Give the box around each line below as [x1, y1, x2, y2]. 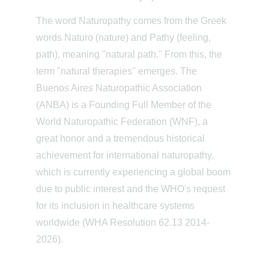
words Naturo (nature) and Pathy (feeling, [36, 32, 213, 43]
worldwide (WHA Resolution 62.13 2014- [36, 217, 210, 228]
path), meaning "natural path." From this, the [36, 49, 225, 59]
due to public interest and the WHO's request [36, 184, 228, 194]
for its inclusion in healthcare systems [36, 201, 197, 211]
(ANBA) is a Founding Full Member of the [36, 100, 214, 110]
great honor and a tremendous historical [36, 133, 207, 144]
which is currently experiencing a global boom [36, 167, 233, 177]
